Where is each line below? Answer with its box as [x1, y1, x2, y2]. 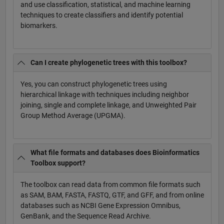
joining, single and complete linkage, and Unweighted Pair [20, 100, 196, 109]
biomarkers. [20, 21, 57, 30]
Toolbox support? [30, 158, 85, 167]
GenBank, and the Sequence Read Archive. [20, 211, 151, 220]
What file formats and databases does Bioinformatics [30, 148, 199, 156]
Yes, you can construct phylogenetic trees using [20, 79, 167, 88]
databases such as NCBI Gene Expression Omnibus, [20, 201, 180, 209]
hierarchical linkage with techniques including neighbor [20, 90, 189, 98]
